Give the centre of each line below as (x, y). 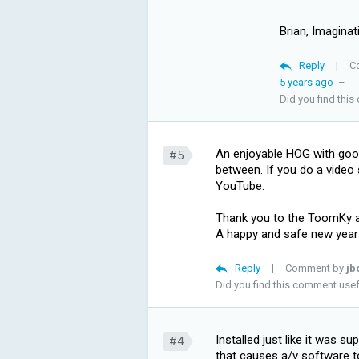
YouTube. (240, 186)
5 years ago (307, 82)
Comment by (316, 268)
